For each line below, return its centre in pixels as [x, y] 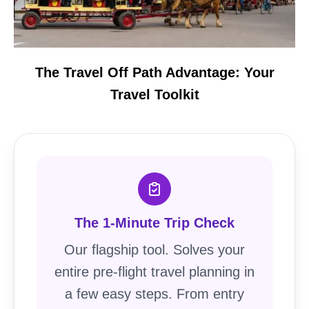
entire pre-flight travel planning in [154, 271]
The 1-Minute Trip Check [154, 222]
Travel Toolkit [154, 94]
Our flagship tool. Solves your [154, 249]
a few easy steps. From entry [154, 293]
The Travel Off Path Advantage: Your [154, 72]
